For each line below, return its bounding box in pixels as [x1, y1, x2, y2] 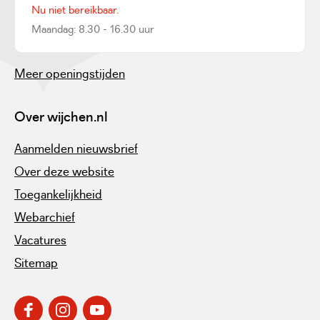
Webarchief [14, 209, 75, 225]
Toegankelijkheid [14, 186, 102, 202]
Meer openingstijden [14, 65, 125, 81]
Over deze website [14, 163, 114, 179]
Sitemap [14, 254, 58, 271]
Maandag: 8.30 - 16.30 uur [31, 21, 154, 36]
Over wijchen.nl [14, 107, 108, 125]
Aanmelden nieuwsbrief [14, 140, 138, 156]
